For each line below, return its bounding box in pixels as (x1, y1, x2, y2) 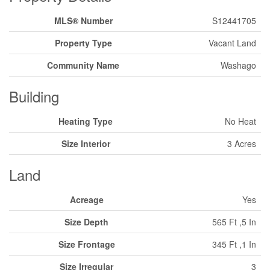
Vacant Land (209, 37, 256, 49)
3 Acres (227, 137, 256, 149)
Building (9, 86, 59, 107)
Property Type (54, 37, 112, 49)
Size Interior (61, 137, 110, 149)
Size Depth (64, 216, 108, 228)
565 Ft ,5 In (212, 216, 256, 228)
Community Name (47, 59, 119, 71)
